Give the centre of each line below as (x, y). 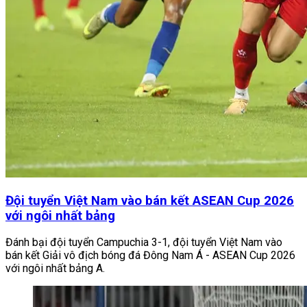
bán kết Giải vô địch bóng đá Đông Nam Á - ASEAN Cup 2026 (150, 256)
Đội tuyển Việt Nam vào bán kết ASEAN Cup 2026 (150, 200)
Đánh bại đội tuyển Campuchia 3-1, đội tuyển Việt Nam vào (144, 243)
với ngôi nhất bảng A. (55, 269)
